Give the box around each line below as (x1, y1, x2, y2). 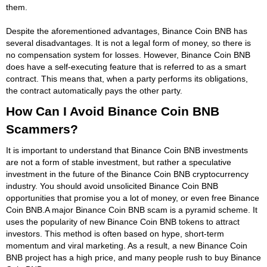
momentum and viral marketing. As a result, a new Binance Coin (6, 240, 247, 250)
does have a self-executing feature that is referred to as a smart (6, 61, 246, 72)
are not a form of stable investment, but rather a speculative (6, 157, 231, 167)
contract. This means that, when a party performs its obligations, (6, 73, 248, 83)
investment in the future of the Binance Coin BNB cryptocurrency (6, 169, 249, 179)
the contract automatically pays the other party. (6, 85, 182, 95)
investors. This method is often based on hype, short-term (6, 228, 224, 238)
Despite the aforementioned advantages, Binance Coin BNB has (6, 26, 247, 36)
